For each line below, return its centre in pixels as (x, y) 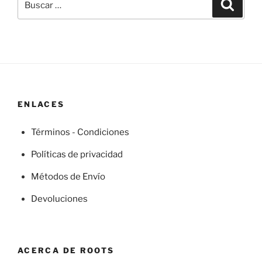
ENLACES (41, 104)
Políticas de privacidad (77, 154)
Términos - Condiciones (80, 132)
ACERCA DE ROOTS (66, 251)
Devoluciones (59, 199)
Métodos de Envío (68, 176)
